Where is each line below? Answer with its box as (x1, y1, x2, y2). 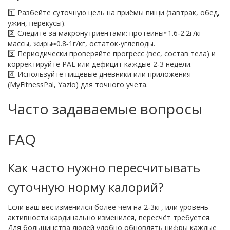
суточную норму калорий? (8, 179, 164, 196)
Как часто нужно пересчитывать (8, 159, 200, 177)
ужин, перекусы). (8, 18, 66, 28)
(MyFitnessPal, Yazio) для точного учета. (8, 80, 148, 90)
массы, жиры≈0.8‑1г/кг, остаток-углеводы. (8, 39, 155, 49)
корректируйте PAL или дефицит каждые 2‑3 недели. (8, 59, 192, 69)
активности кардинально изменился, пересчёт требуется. (8, 213, 211, 223)
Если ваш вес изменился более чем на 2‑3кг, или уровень (8, 202, 208, 213)
